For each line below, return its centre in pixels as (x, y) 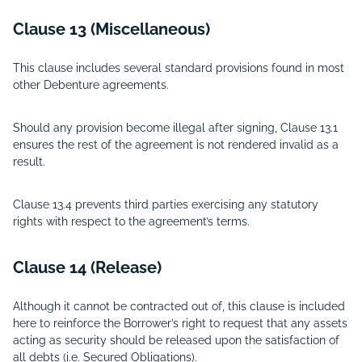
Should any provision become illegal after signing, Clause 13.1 (175, 128)
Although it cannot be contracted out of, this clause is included (179, 306)
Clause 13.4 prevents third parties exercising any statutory (166, 204)
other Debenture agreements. (91, 85)
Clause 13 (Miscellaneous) (112, 29)
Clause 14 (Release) (87, 267)
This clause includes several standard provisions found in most (179, 68)
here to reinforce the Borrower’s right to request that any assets (180, 323)
